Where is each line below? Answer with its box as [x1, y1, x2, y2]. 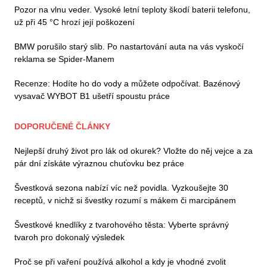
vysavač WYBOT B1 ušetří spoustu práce [14, 91, 170, 101]
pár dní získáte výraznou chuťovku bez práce [14, 159, 184, 169]
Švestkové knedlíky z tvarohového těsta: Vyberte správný [14, 220, 229, 230]
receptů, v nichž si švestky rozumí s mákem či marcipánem [14, 195, 236, 206]
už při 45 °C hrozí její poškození [14, 17, 135, 27]
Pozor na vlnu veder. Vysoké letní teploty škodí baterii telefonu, [14, 5, 250, 15]
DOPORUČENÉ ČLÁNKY [14, 122, 110, 132]
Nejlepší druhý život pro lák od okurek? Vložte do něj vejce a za [14, 146, 253, 156]
